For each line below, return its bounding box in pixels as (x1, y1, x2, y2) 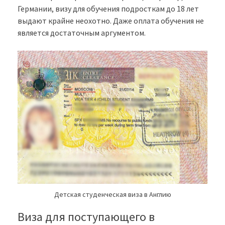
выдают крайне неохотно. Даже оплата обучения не (18, 16, 204, 26)
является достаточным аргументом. (18, 28, 146, 38)
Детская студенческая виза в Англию (54, 190, 171, 199)
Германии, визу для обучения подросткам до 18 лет (18, 4, 199, 14)
